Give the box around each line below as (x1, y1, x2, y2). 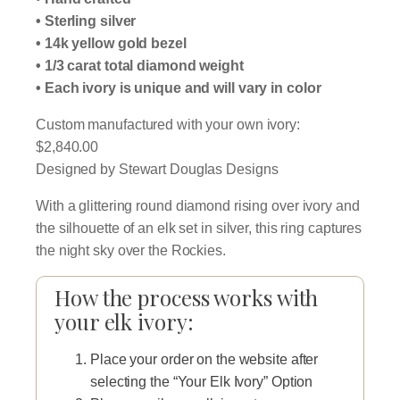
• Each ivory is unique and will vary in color (36, 79, 321, 96)
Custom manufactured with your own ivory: (36, 116, 300, 132)
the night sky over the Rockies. (36, 242, 226, 258)
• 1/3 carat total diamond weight (36, 57, 244, 73)
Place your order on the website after (90, 351, 319, 367)
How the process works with (54, 282, 319, 312)
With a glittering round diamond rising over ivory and (36, 197, 360, 213)
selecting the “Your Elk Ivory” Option (90, 373, 313, 389)
